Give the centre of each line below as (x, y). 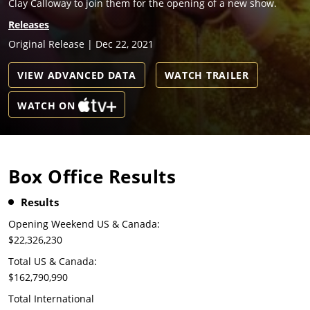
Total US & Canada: (53, 262)
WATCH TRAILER (207, 75)
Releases (29, 25)
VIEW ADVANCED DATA (77, 75)
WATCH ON (46, 106)
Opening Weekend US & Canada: (84, 224)
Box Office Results (92, 177)
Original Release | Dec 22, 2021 (81, 44)
